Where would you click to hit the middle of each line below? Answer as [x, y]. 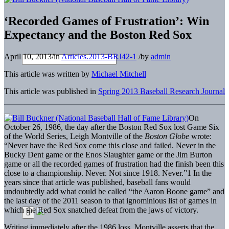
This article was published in [51, 91]
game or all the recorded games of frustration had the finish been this [114, 164]
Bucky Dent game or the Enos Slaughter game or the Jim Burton [108, 154]
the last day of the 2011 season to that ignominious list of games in [110, 200]
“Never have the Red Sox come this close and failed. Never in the [110, 145]
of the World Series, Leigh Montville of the [74, 136]
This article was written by [48, 74]
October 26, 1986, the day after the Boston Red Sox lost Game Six [112, 127]
